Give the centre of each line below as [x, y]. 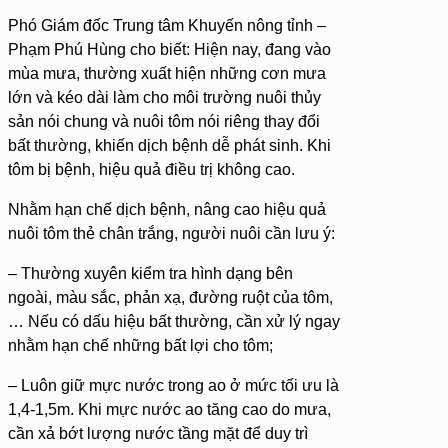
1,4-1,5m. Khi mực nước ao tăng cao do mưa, [169, 409]
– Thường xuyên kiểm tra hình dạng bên [150, 273]
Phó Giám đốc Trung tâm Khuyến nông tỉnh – [167, 25]
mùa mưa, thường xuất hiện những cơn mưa [167, 73]
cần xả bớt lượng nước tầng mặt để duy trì [158, 433]
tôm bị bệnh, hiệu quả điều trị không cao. [151, 169]
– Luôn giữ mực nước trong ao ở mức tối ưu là [173, 385]
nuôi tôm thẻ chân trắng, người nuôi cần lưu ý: [171, 233]
